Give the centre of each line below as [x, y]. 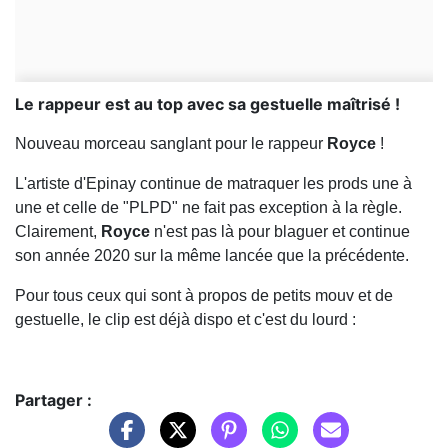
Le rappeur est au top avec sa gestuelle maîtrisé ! [207, 104]
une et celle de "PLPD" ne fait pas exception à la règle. [208, 208]
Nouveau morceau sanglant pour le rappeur [171, 144]
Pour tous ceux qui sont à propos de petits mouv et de [204, 296]
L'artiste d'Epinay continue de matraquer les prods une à [213, 184]
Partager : [53, 400]
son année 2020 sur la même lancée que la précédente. [214, 256]
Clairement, [58, 232]
